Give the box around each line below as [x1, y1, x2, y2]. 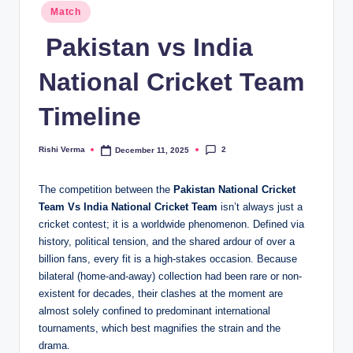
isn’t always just [217, 201, 294, 214]
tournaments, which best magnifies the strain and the [39, 322, 281, 335]
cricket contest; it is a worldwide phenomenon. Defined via [39, 218, 304, 231]
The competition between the [39, 184, 173, 196]
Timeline [39, 102, 141, 131]
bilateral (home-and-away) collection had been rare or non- [39, 270, 302, 283]
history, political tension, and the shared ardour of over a [39, 236, 295, 248]
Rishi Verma [39, 145, 85, 154]
